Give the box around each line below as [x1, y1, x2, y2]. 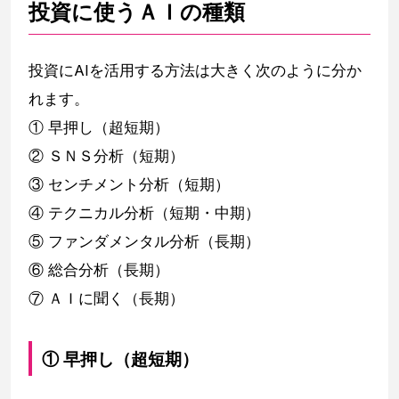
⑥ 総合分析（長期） [28, 261, 169, 280]
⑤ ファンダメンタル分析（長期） [28, 232, 260, 251]
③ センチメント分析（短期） [28, 175, 230, 194]
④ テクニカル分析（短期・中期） [28, 204, 275, 223]
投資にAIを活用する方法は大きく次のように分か [28, 61, 362, 80]
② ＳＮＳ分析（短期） [28, 147, 184, 166]
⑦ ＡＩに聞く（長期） [28, 289, 184, 308]
